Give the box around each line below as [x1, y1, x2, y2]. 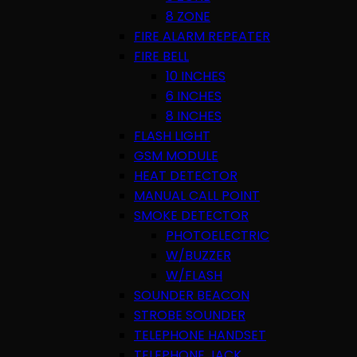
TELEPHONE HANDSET [134, 325, 266, 344]
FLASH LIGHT [134, 126, 210, 145]
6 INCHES [166, 86, 222, 105]
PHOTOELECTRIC [166, 226, 269, 245]
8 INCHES [166, 106, 222, 125]
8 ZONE [166, 6, 210, 25]
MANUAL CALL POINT [134, 186, 260, 205]
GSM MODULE [134, 146, 218, 165]
